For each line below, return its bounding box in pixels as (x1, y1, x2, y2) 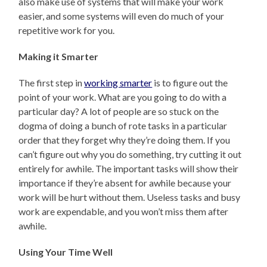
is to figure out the (152, 76, 228, 88)
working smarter (84, 76, 153, 88)
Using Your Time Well (18, 246, 113, 257)
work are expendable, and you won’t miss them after (18, 205, 229, 217)
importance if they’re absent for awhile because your (18, 176, 232, 188)
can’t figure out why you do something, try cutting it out (18, 148, 242, 160)
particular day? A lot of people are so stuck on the (18, 105, 219, 117)
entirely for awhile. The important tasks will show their (18, 162, 239, 174)
